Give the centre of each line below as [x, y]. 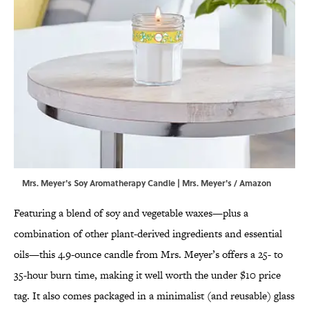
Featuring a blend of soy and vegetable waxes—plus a [131, 213]
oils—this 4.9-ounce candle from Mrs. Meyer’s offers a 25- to [148, 255]
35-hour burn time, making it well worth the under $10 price [147, 275]
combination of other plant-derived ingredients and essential [148, 234]
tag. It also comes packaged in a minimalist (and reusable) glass [154, 296]
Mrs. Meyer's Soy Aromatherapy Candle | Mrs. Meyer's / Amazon [147, 183]
